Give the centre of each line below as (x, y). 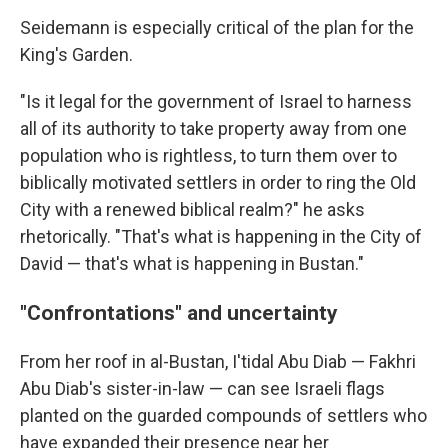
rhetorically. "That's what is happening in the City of (221, 236)
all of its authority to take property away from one (213, 128)
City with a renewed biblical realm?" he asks (192, 209)
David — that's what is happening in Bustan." (192, 263)
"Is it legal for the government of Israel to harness (216, 101)
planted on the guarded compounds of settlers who (223, 415)
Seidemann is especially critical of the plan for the (217, 27)
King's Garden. (76, 54)
